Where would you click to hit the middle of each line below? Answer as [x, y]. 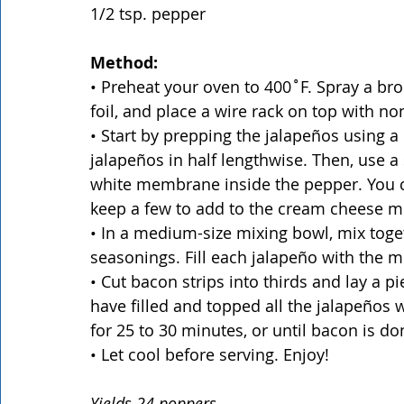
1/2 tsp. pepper [148, 14]
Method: [124, 63]
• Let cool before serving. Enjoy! [210, 354]
